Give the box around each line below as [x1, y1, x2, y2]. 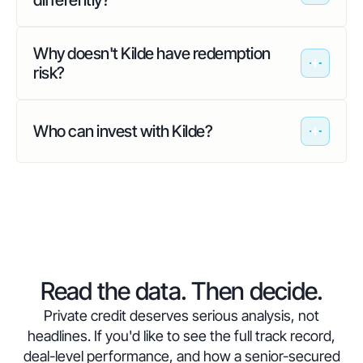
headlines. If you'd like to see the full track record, [28, 327, 335, 344]
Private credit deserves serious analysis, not [44, 307, 319, 324]
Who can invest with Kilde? [33, 122, 212, 141]
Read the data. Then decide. [40, 276, 323, 305]
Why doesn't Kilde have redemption [33, 44, 271, 63]
